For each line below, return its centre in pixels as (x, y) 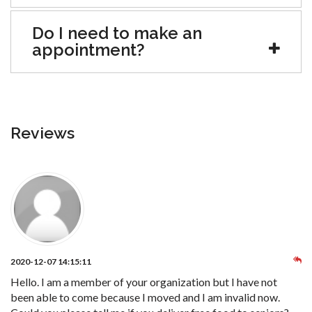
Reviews (42, 132)
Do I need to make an (117, 33)
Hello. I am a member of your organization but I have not (144, 281)
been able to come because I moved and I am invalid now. (145, 297)
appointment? (88, 49)
